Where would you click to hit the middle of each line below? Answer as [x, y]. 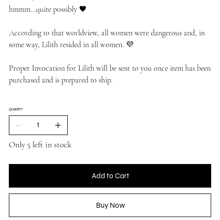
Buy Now [110, 205]
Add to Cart [110, 176]
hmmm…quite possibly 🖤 [48, 9]
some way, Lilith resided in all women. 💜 [71, 44]
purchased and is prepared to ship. [60, 80]
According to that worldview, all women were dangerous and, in [107, 33]
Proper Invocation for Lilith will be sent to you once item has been [110, 68]
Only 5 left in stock [40, 144]
